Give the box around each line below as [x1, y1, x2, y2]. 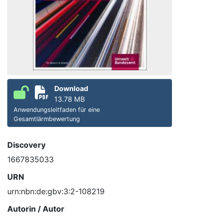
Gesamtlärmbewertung [14, 115, 80, 123]
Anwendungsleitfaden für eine [14, 106, 100, 114]
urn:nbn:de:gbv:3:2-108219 [7, 186, 105, 197]
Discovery [7, 140, 46, 150]
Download [54, 84, 88, 93]
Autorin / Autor [7, 204, 64, 214]
